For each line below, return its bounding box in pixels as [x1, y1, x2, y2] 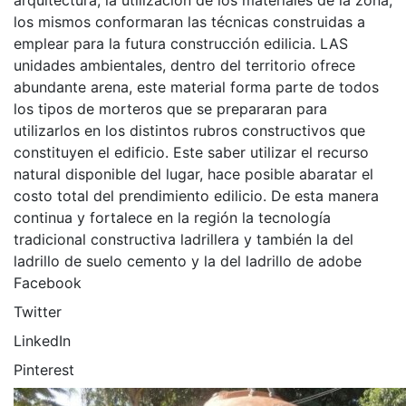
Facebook [14, 274, 82, 292]
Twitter [14, 303, 62, 321]
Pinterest [14, 361, 74, 379]
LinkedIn [14, 332, 71, 350]
